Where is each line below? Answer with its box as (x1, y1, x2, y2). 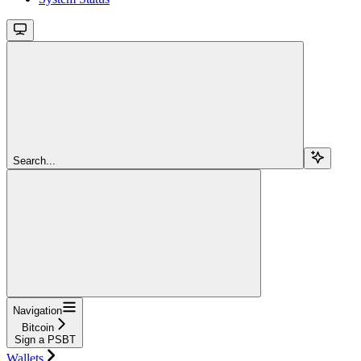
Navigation (13, 304, 62, 317)
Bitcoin (21, 321, 54, 334)
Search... (13, 154, 56, 167)
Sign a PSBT (14, 333, 76, 346)
